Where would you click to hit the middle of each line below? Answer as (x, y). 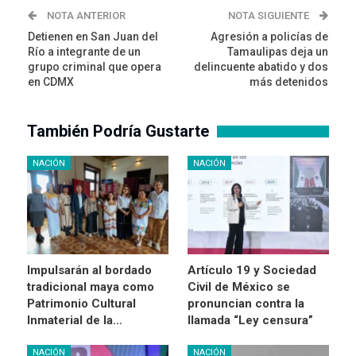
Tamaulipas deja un (278, 51)
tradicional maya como (91, 287)
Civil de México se (239, 287)
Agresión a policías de (269, 36)
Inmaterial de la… (75, 321)
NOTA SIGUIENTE (270, 15)
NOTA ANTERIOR (85, 15)
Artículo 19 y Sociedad (252, 271)
